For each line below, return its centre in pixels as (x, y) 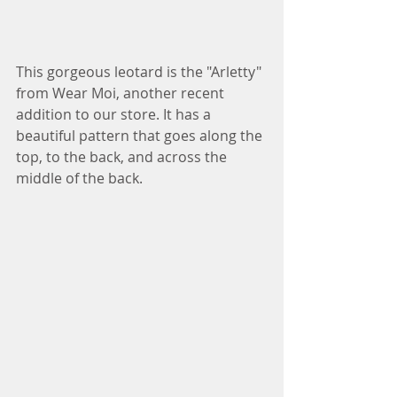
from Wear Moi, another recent (122, 93)
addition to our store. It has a (115, 114)
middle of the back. (81, 178)
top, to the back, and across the (123, 156)
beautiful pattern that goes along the (141, 135)
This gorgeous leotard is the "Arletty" (140, 71)
